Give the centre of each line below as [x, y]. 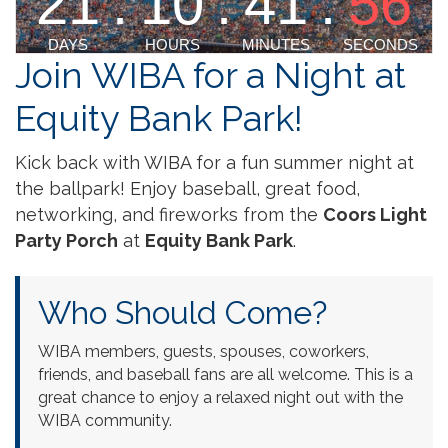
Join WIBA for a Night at [210, 74]
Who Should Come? [182, 312]
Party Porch [66, 240]
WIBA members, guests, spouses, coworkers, [203, 351]
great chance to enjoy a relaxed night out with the [220, 397]
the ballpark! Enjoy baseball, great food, [187, 188]
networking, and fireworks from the [169, 214]
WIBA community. [105, 420]
